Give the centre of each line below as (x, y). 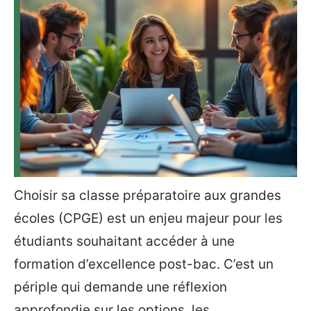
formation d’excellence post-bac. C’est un (144, 264)
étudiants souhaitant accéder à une (124, 241)
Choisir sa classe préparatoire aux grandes (148, 195)
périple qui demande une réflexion (120, 287)
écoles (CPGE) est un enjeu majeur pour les (148, 218)
